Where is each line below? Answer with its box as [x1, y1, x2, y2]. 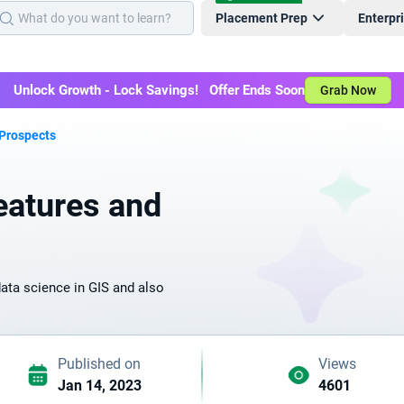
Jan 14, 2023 [57, 377, 142, 394]
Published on [57, 355, 141, 372]
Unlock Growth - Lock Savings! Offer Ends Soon [13, 82, 305, 98]
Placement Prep [216, 11, 308, 25]
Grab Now [319, 83, 376, 97]
